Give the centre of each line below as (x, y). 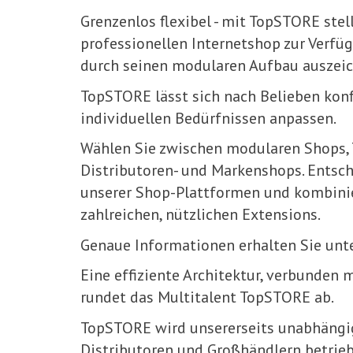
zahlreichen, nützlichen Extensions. (201, 214)
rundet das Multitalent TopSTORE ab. (207, 297)
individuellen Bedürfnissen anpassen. (208, 118)
